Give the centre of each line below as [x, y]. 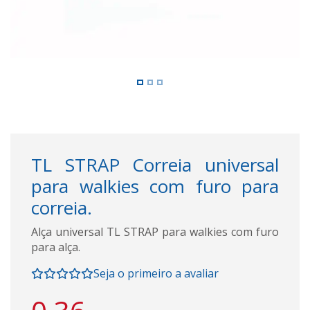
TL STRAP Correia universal [155, 164]
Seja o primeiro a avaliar [156, 273]
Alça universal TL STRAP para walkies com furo [155, 231]
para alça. [56, 247]
